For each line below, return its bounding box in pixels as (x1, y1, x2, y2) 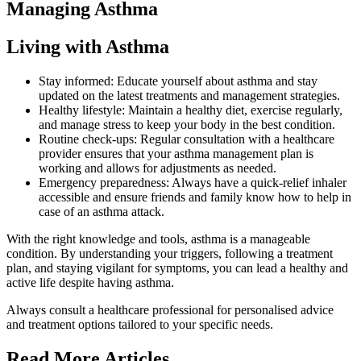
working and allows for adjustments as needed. (39, 160, 276, 175)
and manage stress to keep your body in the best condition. (39, 117, 335, 131)
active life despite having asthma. (6, 275, 174, 289)
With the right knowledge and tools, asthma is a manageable (6, 231, 310, 246)
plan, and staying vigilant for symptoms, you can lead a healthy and (6, 260, 348, 275)
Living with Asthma (6, 35, 169, 57)
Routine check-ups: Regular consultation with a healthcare (39, 131, 334, 146)
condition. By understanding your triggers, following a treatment (6, 246, 333, 260)
